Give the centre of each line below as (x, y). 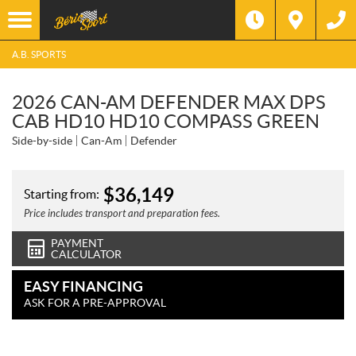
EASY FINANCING (83, 286)
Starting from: (62, 193)
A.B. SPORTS (39, 54)
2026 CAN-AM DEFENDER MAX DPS (169, 102)
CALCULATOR (86, 254)
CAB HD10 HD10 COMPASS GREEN (166, 121)
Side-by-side (42, 141)
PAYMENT (77, 243)
